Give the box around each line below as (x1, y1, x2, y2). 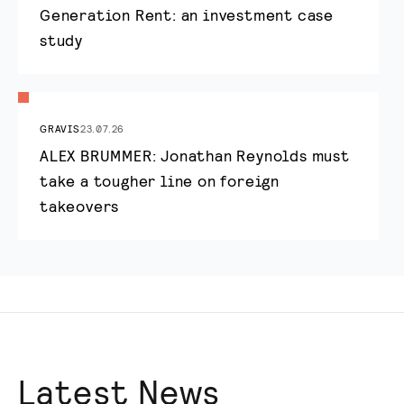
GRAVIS (40, 121, 80, 134)
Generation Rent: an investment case (40, 4, 334, 24)
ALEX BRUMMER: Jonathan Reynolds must (40, 144, 350, 165)
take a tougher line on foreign (40, 170, 280, 190)
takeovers (40, 195, 120, 216)
